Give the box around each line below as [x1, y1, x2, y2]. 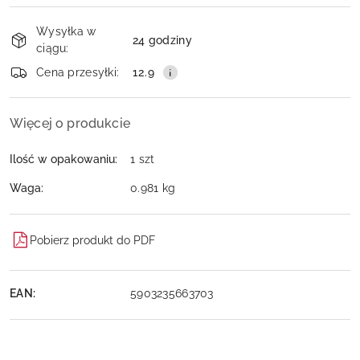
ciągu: [36, 42, 69, 55]
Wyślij [157, 49, 202, 64]
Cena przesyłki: [36, 65, 120, 79]
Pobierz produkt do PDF [30, 233, 155, 247]
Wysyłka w [36, 25, 96, 38]
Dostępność [9, 3, 104, 31]
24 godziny [133, 33, 192, 47]
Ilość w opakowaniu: [10, 152, 117, 166]
